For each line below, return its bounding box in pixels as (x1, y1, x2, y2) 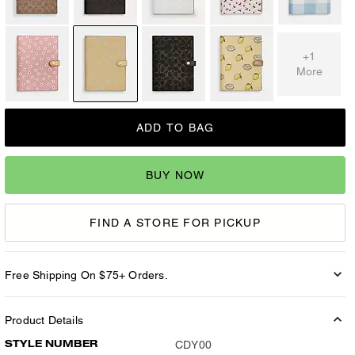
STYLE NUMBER (5, 338, 98, 349)
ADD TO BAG (136, 121, 215, 134)
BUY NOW (145, 168, 205, 181)
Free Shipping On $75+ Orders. (5, 269, 168, 281)
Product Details (5, 314, 83, 326)
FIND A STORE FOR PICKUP (90, 216, 261, 229)
